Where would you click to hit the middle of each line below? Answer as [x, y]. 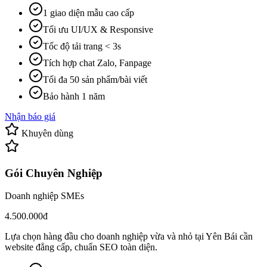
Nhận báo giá [30, 117]
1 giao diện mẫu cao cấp [89, 13]
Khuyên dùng [46, 133]
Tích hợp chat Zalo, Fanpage [97, 63]
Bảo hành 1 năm [74, 96]
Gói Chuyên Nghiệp [54, 173]
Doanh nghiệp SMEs [44, 196]
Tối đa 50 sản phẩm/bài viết [95, 80]
